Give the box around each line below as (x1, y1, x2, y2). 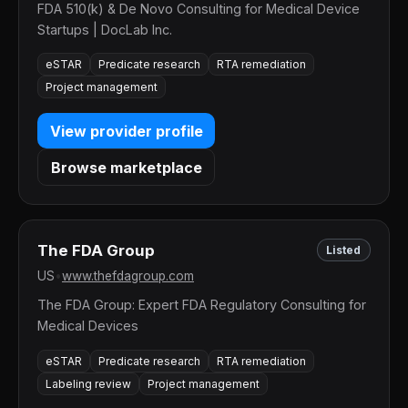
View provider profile (49, 121, 203, 140)
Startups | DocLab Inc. (37, 21, 172, 37)
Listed (326, 243, 362, 258)
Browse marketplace (50, 158, 202, 177)
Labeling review (46, 376, 131, 391)
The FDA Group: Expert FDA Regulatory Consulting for (37, 297, 366, 313)
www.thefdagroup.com (62, 269, 194, 284)
